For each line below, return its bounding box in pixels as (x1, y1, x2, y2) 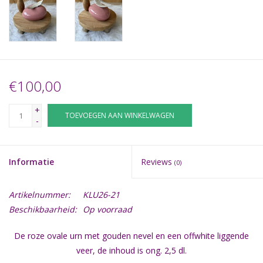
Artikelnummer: (9, 189, 70, 201)
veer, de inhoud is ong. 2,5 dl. (76, 245, 187, 257)
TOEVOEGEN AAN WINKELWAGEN (65, 110, 174, 121)
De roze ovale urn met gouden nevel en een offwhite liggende (14, 230, 249, 242)
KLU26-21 (83, 189, 120, 201)
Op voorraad (83, 204, 132, 215)
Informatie (9, 156, 54, 168)
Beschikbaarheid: (9, 204, 77, 215)
